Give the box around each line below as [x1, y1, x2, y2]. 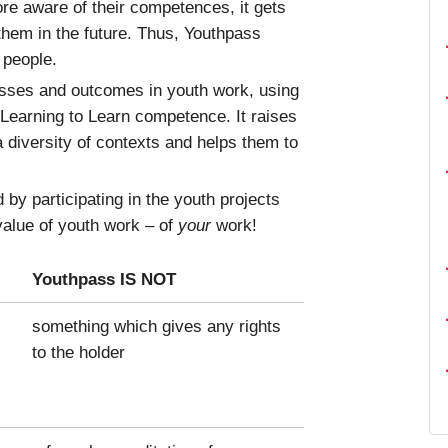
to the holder [32, 341, 125, 362]
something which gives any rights [32, 315, 281, 336]
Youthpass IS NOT [32, 268, 176, 289]
